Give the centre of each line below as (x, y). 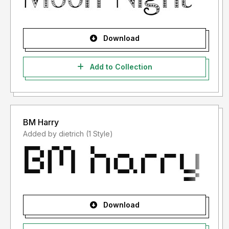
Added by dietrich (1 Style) (99, 134)
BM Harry (41, 122)
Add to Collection (120, 67)
